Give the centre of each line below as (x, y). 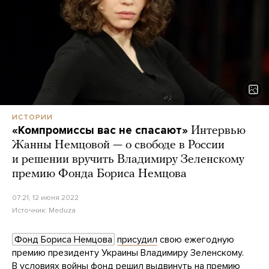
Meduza (62, 210)
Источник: (30, 210)
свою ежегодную (196, 240)
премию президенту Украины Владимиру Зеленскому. (128, 253)
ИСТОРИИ (32, 117)
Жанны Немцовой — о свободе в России (118, 146)
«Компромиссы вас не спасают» (100, 131)
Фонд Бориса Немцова (63, 240)
